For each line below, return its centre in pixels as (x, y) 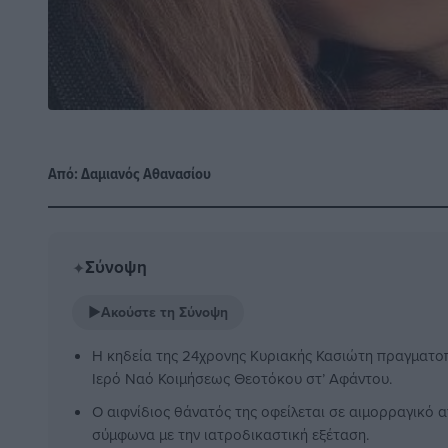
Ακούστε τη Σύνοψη (164, 312)
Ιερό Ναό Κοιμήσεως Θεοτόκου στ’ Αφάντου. (242, 379)
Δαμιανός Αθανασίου (146, 174)
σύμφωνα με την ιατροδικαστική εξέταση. (230, 435)
